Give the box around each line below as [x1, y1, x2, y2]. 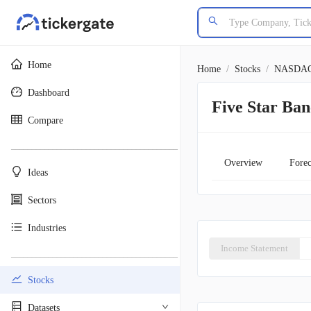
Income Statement [221, 243, 288, 253]
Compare [28, 115, 63, 126]
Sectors [28, 194, 56, 205]
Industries [28, 222, 66, 233]
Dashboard [28, 87, 69, 98]
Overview [224, 157, 262, 168]
